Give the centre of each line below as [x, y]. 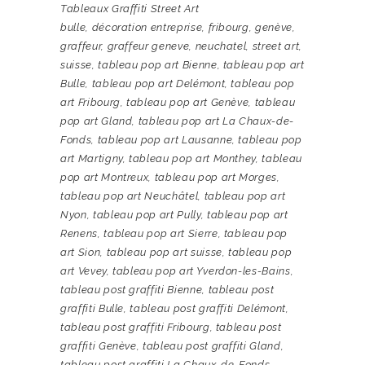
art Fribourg [90, 103]
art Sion [81, 253]
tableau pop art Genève [188, 103]
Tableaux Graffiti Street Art [130, 9]
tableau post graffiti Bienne [132, 290]
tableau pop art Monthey [193, 159]
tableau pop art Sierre [161, 234]
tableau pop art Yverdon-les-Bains [202, 271]
